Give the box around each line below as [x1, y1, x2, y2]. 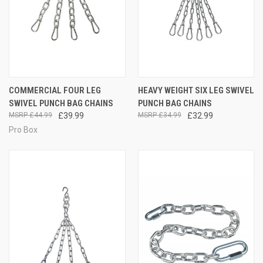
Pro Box [9, 124, 38, 134]
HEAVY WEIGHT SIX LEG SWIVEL [137, 85, 254, 96]
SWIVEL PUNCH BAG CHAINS [9, 97, 113, 109]
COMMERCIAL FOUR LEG [9, 85, 101, 96]
